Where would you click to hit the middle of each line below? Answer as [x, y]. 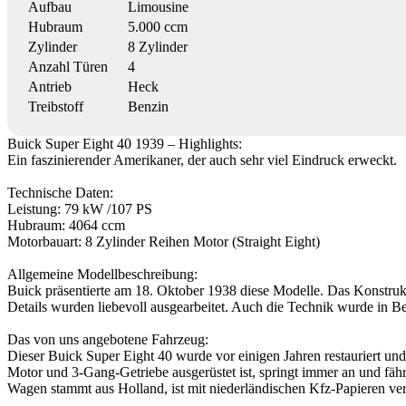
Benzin [148, 106]
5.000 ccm [158, 26]
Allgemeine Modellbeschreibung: [102, 274]
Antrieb [50, 86]
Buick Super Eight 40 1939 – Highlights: [125, 143]
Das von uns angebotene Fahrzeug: [108, 339]
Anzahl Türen [68, 66]
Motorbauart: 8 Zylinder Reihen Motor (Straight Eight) [164, 241]
